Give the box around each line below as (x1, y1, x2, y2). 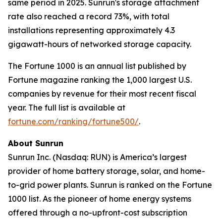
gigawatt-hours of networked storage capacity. (8, 39, 191, 49)
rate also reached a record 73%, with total (8, 11, 169, 21)
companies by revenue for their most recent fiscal (8, 89, 196, 99)
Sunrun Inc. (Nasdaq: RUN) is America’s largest (8, 152, 187, 162)
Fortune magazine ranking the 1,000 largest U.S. (8, 75, 192, 85)
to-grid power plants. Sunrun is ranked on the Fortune (8, 180, 212, 190)
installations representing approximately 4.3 (8, 25, 175, 35)
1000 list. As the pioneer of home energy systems (8, 194, 191, 204)
